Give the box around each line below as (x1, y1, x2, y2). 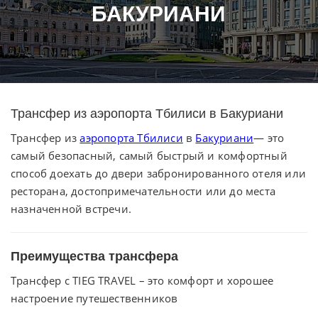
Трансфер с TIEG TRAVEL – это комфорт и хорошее (11, 273, 274, 287)
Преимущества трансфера (11, 249, 178, 263)
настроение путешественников (11, 291, 178, 305)
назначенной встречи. (11, 202, 131, 216)
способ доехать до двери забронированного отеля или (11, 166, 307, 180)
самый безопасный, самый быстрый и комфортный (11, 148, 287, 163)
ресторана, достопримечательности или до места (11, 184, 276, 198)
